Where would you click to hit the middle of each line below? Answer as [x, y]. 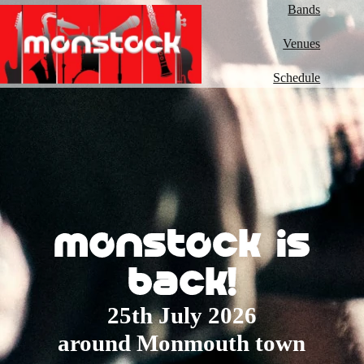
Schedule [297, 78]
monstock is [182, 244]
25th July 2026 [182, 315]
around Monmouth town [182, 343]
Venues [302, 43]
